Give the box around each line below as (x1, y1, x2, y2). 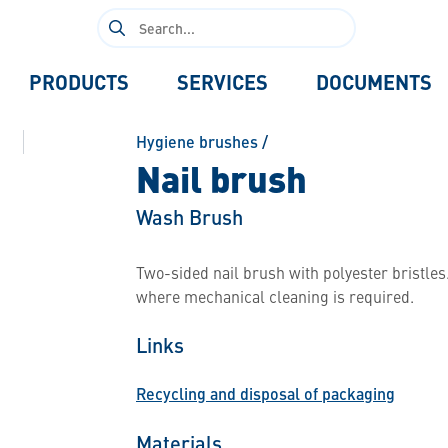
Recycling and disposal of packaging (136, 382, 395, 405)
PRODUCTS (28, 67, 129, 96)
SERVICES (176, 67, 268, 96)
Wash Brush (136, 202, 243, 231)
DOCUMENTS (315, 67, 432, 96)
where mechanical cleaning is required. (136, 285, 414, 307)
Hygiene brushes (136, 130, 258, 153)
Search (95, 7, 146, 30)
